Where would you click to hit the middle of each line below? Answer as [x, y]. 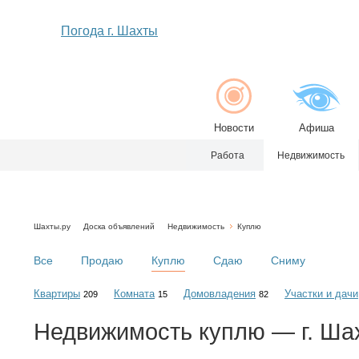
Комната [134, 293]
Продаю [102, 260]
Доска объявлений [119, 226]
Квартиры [57, 293]
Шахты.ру [52, 226]
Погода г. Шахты [109, 31]
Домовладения [220, 293]
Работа [228, 155]
